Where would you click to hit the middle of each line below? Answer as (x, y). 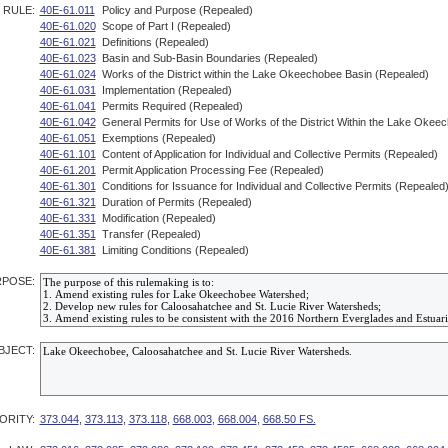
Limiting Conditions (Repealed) (175, 250)
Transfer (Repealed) (151, 234)
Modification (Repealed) (158, 218)
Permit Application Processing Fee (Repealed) (212, 170)
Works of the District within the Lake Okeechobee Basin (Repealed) (265, 74)
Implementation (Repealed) (166, 90)
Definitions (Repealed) (155, 42)
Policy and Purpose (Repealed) (177, 10)
